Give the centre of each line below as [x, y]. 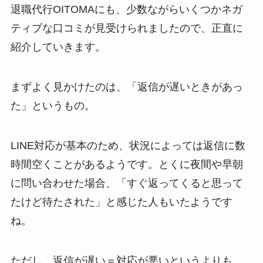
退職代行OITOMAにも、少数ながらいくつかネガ [126, 10]
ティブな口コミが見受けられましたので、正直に [127, 28]
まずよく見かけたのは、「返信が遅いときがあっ [127, 87]
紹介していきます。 [58, 47]
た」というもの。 [53, 106]
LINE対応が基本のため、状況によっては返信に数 [128, 145]
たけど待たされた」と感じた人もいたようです [121, 202]
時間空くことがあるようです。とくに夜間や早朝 [127, 164]
